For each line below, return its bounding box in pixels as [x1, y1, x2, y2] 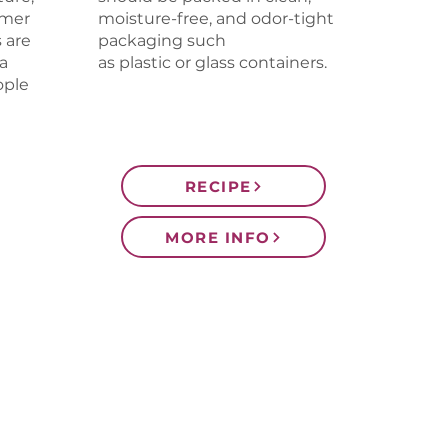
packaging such [98, 31, 226, 50]
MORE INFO [165, 227, 271, 247]
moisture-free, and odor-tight [98, 9, 334, 28]
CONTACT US [53, 380, 394, 437]
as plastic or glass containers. [98, 53, 327, 72]
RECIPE [184, 176, 252, 196]
